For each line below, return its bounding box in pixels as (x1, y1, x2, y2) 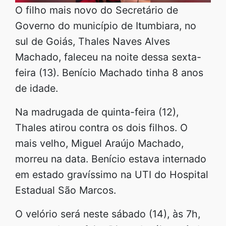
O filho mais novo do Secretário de (15, 4, 178, 16)
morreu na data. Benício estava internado (15, 152, 206, 165)
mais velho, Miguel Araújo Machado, (15, 137, 184, 149)
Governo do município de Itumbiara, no (15, 19, 196, 32)
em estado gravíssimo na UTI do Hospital (15, 168, 208, 181)
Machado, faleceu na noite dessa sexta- (15, 50, 201, 63)
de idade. (15, 82, 58, 94)
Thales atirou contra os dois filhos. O (15, 121, 188, 134)
